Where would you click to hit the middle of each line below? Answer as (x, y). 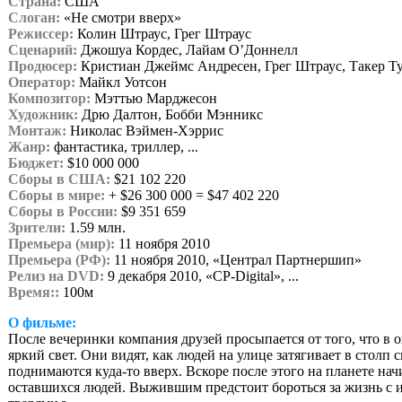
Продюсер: (43, 66)
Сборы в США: (59, 179)
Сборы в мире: (57, 195)
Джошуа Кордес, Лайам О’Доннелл (188, 50)
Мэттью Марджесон (154, 98)
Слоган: (34, 17)
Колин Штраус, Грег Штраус (162, 34)
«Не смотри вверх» (121, 17)
